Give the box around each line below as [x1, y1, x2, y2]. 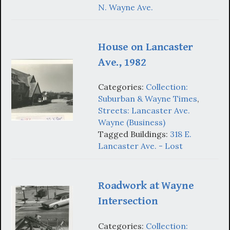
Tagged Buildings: [98, 129, 170, 140]
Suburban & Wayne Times [98, 93, 197, 104]
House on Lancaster [98, 40, 194, 53]
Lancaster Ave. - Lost [98, 141, 183, 151]
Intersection [98, 195, 158, 208]
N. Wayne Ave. [98, 2, 153, 12]
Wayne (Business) [98, 117, 165, 128]
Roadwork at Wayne [98, 179, 194, 193]
